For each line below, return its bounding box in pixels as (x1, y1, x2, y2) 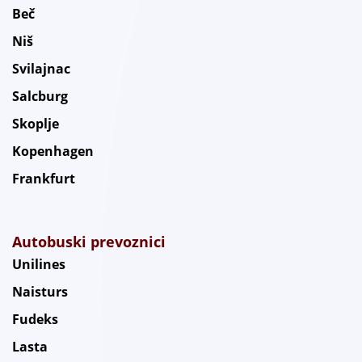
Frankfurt (12, 170, 75, 188)
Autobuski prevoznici (12, 232, 166, 252)
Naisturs (12, 283, 68, 301)
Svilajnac (12, 60, 70, 78)
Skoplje (12, 115, 59, 133)
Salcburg (12, 87, 68, 106)
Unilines (12, 255, 65, 274)
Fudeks (12, 310, 58, 329)
